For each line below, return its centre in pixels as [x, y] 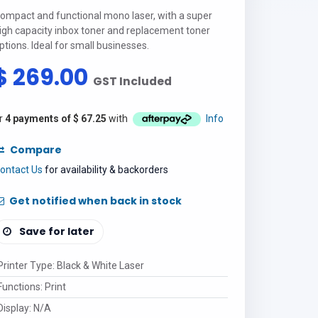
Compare [36, 150]
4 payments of [39, 119]
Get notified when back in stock [94, 201]
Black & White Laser [100, 266]
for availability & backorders [105, 170]
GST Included [132, 81]
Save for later [57, 232]
